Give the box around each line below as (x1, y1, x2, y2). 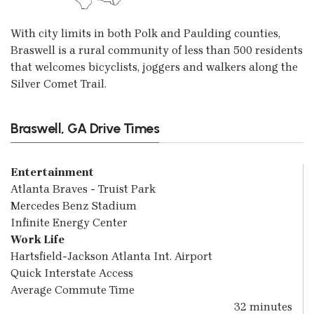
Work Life (11, 233, 64, 247)
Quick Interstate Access (11, 266, 133, 280)
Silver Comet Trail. (11, 77, 107, 90)
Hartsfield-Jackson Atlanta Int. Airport (11, 250, 212, 264)
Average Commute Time (11, 283, 135, 297)
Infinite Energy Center (11, 216, 128, 230)
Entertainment (11, 165, 94, 179)
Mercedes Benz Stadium (11, 199, 137, 213)
